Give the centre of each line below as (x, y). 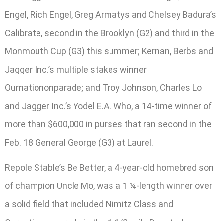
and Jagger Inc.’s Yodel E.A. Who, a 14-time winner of (108, 106)
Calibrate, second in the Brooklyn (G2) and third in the (110, 33)
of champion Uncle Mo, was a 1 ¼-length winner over (109, 186)
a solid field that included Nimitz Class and (89, 204)
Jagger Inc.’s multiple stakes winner (76, 70)
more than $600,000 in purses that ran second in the (108, 124)
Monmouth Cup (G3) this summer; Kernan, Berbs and (109, 51)
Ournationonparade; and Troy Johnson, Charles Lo (103, 88)
